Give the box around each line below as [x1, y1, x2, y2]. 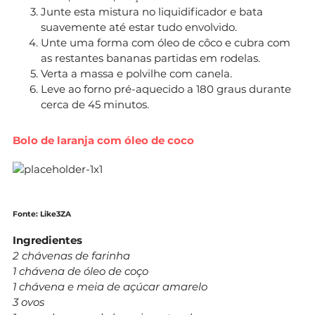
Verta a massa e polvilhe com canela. [41, 66, 232, 80]
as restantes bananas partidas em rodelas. [41, 51, 260, 65]
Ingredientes [13, 233, 82, 247]
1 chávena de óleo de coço [13, 264, 148, 278]
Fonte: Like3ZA [13, 209, 71, 219]
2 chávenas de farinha [13, 248, 130, 262]
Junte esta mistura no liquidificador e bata [41, 4, 263, 18]
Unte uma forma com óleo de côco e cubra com [41, 35, 290, 49]
